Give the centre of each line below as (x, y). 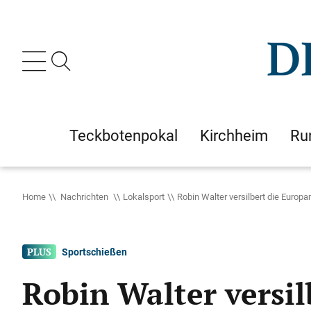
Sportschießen (95, 252)
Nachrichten (84, 196)
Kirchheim (234, 135)
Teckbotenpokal (124, 135)
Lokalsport (144, 196)
